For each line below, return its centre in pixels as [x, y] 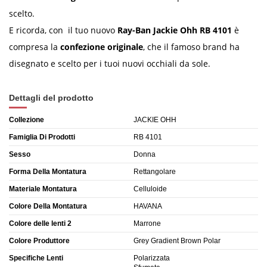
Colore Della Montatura [48, 206]
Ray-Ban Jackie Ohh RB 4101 [176, 30]
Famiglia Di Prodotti [42, 137]
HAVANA [148, 206]
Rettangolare [155, 171]
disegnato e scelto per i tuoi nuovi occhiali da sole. [110, 63]
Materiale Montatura [43, 189]
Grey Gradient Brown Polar [177, 240]
